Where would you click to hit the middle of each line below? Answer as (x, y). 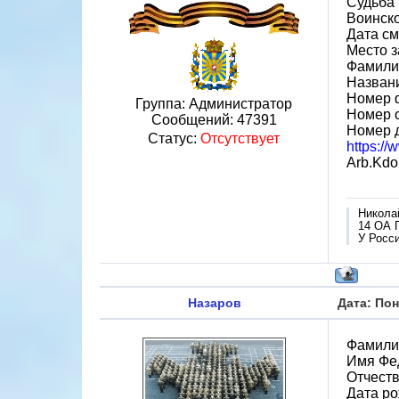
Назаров (214, 303)
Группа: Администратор (214, 104)
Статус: (174, 138)
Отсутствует (240, 138)
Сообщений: (194, 120)
